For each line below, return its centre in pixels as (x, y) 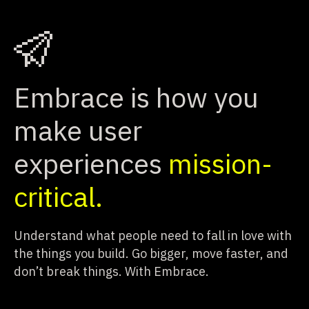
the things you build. (71, 253)
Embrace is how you (136, 97)
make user (78, 130)
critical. (58, 196)
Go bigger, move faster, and (210, 253)
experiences (91, 163)
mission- (220, 163)
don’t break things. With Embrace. (111, 271)
